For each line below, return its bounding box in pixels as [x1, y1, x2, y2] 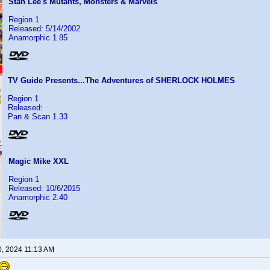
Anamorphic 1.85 [8, 33, 67, 42]
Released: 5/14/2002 [8, 24, 80, 33]
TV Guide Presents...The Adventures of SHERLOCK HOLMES [8, 76, 235, 85]
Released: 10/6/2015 [8, 184, 80, 193]
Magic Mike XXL [8, 157, 69, 166]
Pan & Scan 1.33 [8, 112, 67, 121]
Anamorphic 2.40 [8, 193, 67, 202]
